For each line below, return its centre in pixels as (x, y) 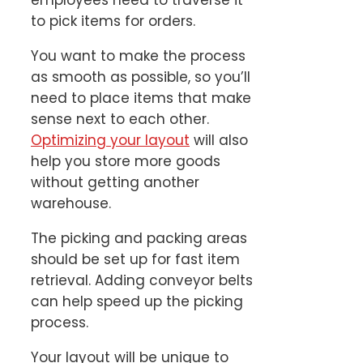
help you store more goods (126, 161)
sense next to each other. (120, 119)
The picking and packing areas (139, 238)
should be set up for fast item (135, 259)
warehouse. (73, 203)
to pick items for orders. (115, 21)
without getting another (115, 182)
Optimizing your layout (110, 140)
